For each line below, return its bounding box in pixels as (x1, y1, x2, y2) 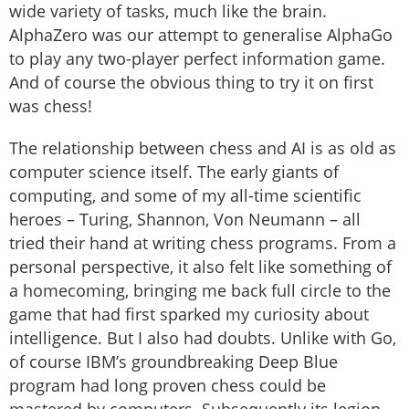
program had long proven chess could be (9, 374, 326, 397)
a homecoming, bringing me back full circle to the (9, 279, 391, 302)
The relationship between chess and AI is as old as (9, 137, 396, 160)
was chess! (9, 95, 92, 118)
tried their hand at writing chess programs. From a (9, 232, 396, 255)
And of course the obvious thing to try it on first (9, 71, 373, 94)
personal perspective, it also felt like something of (9, 256, 392, 278)
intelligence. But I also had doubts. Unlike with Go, (9, 327, 396, 350)
